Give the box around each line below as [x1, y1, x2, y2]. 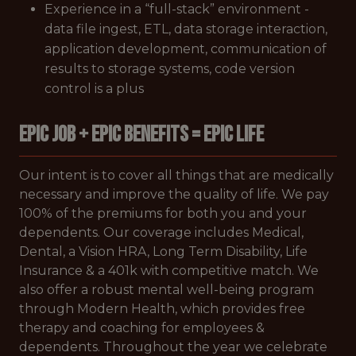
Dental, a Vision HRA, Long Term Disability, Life [19, 244, 308, 259]
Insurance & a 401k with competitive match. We [19, 263, 319, 278]
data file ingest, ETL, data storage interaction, [44, 21, 327, 37]
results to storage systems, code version [44, 61, 295, 76]
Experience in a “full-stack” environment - [44, 2, 309, 17]
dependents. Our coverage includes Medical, [19, 225, 304, 240]
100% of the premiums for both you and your [19, 206, 307, 221]
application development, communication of [44, 41, 327, 56]
